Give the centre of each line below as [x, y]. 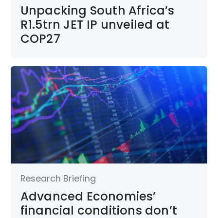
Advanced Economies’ [88, 197]
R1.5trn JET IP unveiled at [95, 25]
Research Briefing [58, 179]
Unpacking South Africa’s [97, 11]
